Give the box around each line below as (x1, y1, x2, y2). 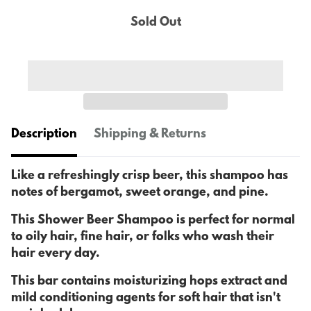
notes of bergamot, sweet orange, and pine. (11, 186, 271, 201)
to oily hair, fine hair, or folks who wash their (11, 230, 274, 245)
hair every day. (11, 247, 100, 262)
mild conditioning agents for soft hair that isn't (11, 292, 280, 306)
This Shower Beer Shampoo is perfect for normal (11, 214, 295, 228)
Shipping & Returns (94, 128, 206, 142)
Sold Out (130, 16, 181, 31)
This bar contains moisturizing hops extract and (11, 275, 287, 289)
